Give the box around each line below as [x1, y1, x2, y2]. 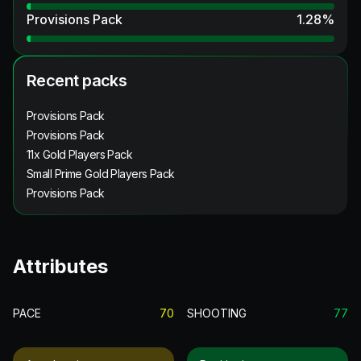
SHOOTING [187, 305, 247, 320]
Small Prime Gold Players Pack [27, 166, 175, 180]
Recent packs [27, 70, 127, 90]
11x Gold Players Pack [27, 147, 133, 161]
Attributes [13, 254, 108, 278]
